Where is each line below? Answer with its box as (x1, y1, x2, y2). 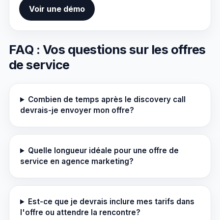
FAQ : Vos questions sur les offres (9, 42, 206, 57)
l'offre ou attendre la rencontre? (20, 208, 140, 217)
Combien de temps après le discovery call (28, 95, 186, 104)
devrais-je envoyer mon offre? (20, 106, 134, 115)
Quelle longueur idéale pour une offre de (28, 146, 179, 155)
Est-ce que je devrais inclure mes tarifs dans (28, 197, 195, 206)
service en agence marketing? (20, 157, 134, 166)
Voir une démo (29, 4, 85, 14)
